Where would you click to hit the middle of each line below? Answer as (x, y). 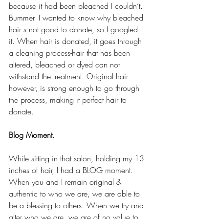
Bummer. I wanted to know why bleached (77, 18)
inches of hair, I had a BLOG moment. (72, 170)
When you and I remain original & (66, 182)
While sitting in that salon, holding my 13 (78, 158)
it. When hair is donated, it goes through (77, 41)
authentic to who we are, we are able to (76, 194)
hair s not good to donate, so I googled (75, 29)
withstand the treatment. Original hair (70, 76)
